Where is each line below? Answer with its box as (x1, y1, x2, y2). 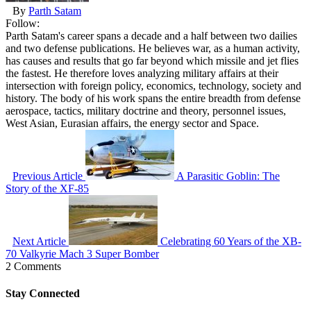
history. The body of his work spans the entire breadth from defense (6, 92, 301, 104)
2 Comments (6, 260, 61, 272)
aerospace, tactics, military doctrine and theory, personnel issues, (6, 104, 286, 117)
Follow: (6, 17, 40, 29)
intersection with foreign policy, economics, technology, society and (6, 79, 301, 92)
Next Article (12, 235, 66, 247)
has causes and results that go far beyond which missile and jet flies (6, 54, 299, 67)
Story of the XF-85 (6, 182, 89, 194)
